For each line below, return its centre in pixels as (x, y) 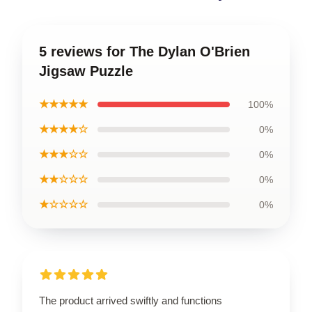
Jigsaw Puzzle (86, 71)
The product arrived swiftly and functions (131, 300)
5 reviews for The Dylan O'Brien (145, 51)
